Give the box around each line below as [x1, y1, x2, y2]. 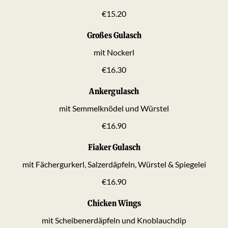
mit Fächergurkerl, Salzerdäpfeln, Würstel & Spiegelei [22, 159, 206, 169]
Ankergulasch [89, 85, 139, 96]
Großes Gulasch [87, 30, 141, 40]
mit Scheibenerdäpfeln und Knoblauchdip [42, 215, 186, 225]
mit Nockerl [94, 47, 134, 57]
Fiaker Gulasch [88, 141, 140, 152]
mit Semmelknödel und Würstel [59, 103, 169, 113]
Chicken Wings [87, 197, 141, 208]
